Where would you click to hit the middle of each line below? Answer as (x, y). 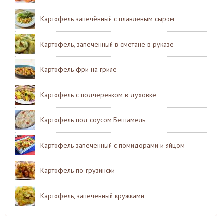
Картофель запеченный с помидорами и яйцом (112, 145)
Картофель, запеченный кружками (92, 195)
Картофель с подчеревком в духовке (98, 94)
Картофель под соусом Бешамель (93, 120)
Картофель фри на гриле (79, 69)
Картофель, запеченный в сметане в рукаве (107, 44)
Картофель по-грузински (78, 170)
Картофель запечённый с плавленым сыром (107, 19)
